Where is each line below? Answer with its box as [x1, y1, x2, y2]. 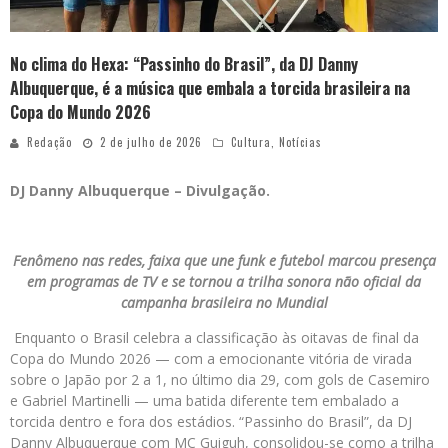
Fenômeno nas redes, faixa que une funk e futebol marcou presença [12, 251, 436, 271]
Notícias [279, 134, 322, 151]
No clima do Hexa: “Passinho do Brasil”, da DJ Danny [10, 52, 358, 77]
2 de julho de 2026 [100, 134, 202, 151]
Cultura [231, 134, 271, 151]
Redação [27, 134, 72, 151]
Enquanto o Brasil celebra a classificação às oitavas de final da [10, 328, 419, 348]
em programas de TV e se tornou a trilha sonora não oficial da [27, 272, 421, 292]
